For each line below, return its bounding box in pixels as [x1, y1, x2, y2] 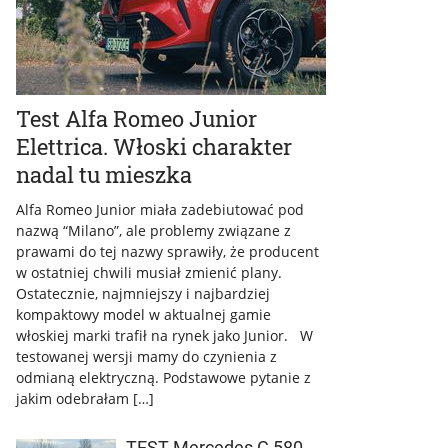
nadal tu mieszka [16, 160, 192, 190]
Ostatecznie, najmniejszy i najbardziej [16, 284, 270, 304]
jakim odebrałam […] [16, 389, 154, 409]
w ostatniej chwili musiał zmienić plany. [16, 263, 282, 283]
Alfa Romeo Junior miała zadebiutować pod [16, 200, 304, 220]
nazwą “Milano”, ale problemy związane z [16, 221, 291, 241]
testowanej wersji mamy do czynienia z [16, 347, 277, 367]
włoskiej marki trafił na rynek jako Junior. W [16, 326, 313, 346]
